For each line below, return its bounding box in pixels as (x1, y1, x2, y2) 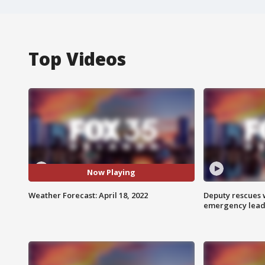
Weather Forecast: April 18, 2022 (28, 189, 148, 201)
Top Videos (28, 46, 126, 71)
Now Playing (87, 167, 136, 178)
